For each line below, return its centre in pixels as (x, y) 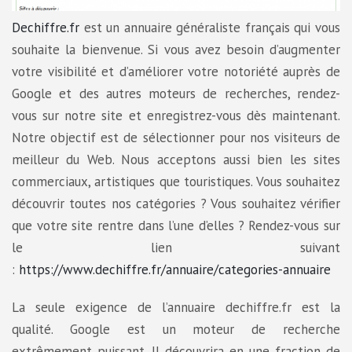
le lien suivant (176, 247)
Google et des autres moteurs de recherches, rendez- (176, 93)
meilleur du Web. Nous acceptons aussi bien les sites (176, 159)
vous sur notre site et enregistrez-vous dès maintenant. (176, 115)
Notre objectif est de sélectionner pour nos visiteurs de (176, 137)
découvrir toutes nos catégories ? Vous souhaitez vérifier (176, 203)
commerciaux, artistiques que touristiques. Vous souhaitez (176, 181)
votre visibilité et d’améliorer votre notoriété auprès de (176, 71)
